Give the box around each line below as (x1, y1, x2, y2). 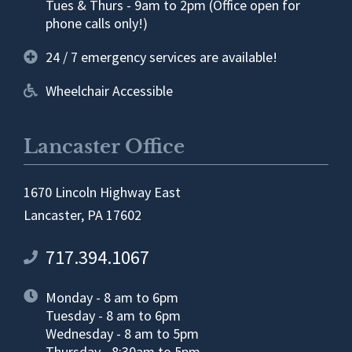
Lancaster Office (24, 134, 185, 158)
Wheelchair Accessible (45, 81, 173, 100)
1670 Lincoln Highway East (24, 182, 181, 201)
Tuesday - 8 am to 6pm (45, 306, 181, 324)
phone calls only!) (45, 13, 148, 32)
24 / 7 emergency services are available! (45, 47, 277, 66)
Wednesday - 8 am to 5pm (45, 324, 199, 343)
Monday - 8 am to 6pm (45, 288, 178, 306)
